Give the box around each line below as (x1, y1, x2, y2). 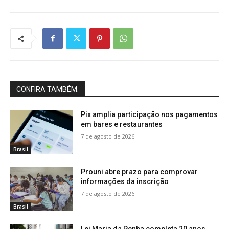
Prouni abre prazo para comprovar (81, 168, 198, 176)
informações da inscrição (81, 177, 169, 186)
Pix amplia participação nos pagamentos (81, 110, 218, 119)
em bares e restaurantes (81, 120, 163, 129)
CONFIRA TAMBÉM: (16, 85, 79, 94)
